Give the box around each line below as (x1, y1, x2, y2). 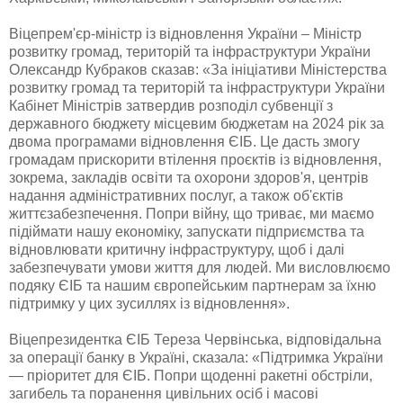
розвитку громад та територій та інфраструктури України (9, 79, 385, 95)
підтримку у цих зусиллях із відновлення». (9, 295, 290, 311)
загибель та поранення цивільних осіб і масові (9, 385, 318, 401)
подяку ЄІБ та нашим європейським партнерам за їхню (9, 277, 376, 293)
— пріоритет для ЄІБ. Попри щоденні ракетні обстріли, (9, 367, 372, 383)
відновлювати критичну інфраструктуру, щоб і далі (9, 241, 345, 257)
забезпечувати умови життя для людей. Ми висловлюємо (9, 259, 390, 275)
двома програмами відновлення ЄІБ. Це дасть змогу (9, 133, 360, 149)
